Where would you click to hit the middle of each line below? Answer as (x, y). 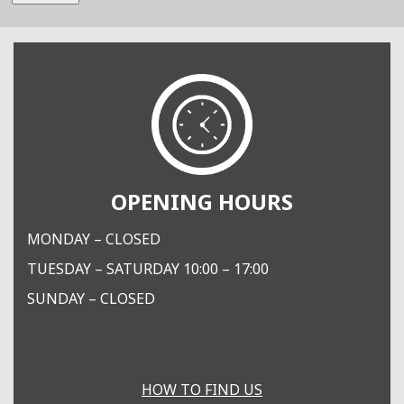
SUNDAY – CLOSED (91, 298)
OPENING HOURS (202, 202)
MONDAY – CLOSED (94, 239)
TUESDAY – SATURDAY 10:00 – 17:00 (148, 268)
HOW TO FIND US (202, 389)
